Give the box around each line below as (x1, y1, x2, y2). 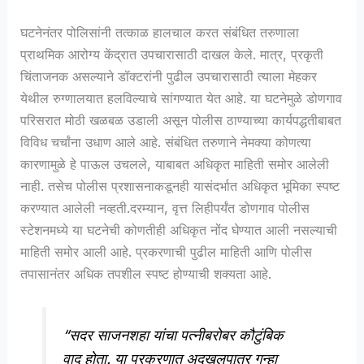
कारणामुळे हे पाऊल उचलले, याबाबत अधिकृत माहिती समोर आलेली (20, 155, 330, 172)
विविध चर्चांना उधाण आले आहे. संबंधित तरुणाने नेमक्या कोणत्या (20, 133, 312, 150)
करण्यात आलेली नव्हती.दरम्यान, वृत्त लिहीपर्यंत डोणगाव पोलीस (20, 199, 310, 216)
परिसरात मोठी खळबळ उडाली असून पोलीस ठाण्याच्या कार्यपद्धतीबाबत (20, 111, 342, 128)
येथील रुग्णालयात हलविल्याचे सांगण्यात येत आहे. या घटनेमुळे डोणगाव (20, 89, 343, 106)
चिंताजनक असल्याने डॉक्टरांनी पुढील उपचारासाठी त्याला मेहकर (20, 67, 318, 84)
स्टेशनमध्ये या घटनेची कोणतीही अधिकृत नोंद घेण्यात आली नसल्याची (20, 221, 338, 238)
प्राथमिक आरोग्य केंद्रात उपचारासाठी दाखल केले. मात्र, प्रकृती (20, 45, 324, 63)
